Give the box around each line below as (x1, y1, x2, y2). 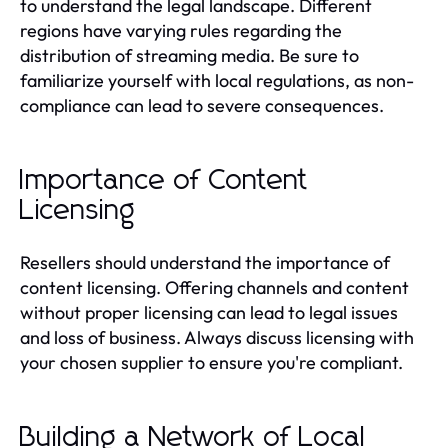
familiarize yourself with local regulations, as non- (20, 68, 414, 92)
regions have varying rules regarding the (20, 18, 342, 42)
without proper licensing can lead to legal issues (20, 300, 398, 324)
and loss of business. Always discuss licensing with (20, 325, 414, 349)
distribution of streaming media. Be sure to (20, 43, 359, 67)
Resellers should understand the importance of (20, 250, 390, 274)
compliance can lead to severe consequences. (20, 93, 384, 117)
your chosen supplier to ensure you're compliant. (20, 350, 403, 374)
